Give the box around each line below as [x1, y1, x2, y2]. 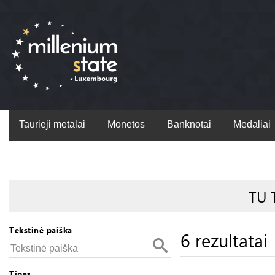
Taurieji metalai [19, 119, 85, 130]
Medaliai [233, 119, 271, 130]
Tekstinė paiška [9, 225, 72, 235]
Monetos [107, 119, 145, 130]
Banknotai [167, 119, 211, 130]
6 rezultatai [180, 228, 268, 252]
